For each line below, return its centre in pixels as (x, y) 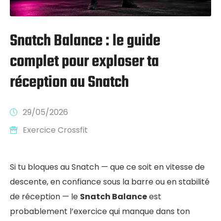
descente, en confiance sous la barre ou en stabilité (110, 182)
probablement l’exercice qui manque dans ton (100, 211)
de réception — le (45, 196)
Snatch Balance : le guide (85, 41)
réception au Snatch (69, 82)
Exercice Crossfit (55, 130)
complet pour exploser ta (84, 62)
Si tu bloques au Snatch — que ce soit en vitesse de (107, 167)
